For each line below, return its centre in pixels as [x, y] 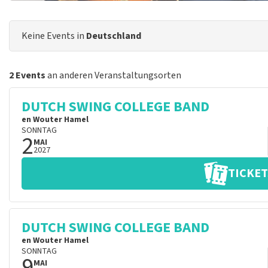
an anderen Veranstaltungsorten [113, 75]
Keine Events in [54, 36]
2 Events [27, 75]
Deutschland [114, 36]
